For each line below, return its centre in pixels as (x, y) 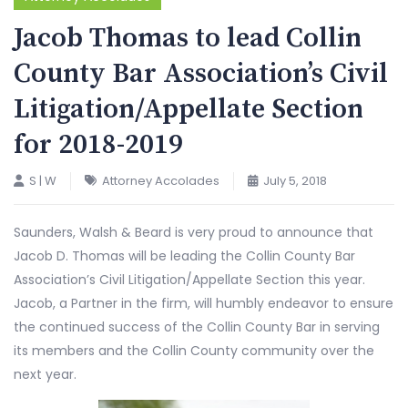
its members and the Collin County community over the (194, 351)
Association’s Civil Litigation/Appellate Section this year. (189, 280)
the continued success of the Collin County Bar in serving (197, 327)
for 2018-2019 (98, 145)
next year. (45, 374)
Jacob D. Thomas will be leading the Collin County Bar (184, 256)
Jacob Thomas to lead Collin (188, 38)
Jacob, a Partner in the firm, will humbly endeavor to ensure (204, 303)
